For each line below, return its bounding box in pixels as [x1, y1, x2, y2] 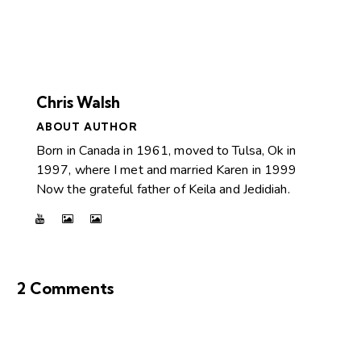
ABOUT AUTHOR [36, 119, 138, 133]
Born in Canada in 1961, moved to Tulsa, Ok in [36, 141, 297, 160]
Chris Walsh [36, 92, 120, 112]
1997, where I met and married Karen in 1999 [36, 160, 297, 179]
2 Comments [16, 278, 114, 299]
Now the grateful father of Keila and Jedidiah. [36, 180, 290, 198]
